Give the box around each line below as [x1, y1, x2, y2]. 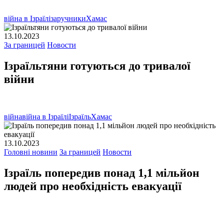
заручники [51, 14, 86, 23]
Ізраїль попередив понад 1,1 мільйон [4, 166, 199, 180]
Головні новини [4, 148, 57, 157]
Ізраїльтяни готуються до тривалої [4, 59, 191, 73]
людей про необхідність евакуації [4, 180, 182, 193]
